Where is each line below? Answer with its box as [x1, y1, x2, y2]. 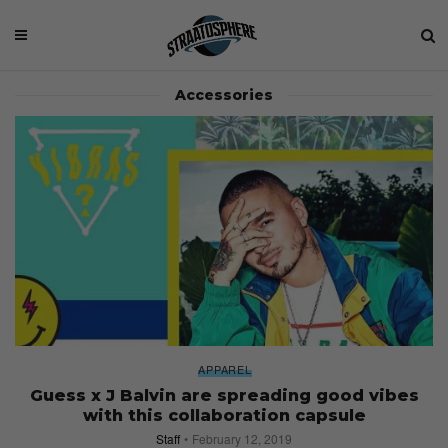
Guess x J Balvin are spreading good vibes [29, 385, 419, 405]
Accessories [175, 86, 273, 104]
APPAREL [197, 360, 253, 377]
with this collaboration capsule [82, 405, 366, 425]
